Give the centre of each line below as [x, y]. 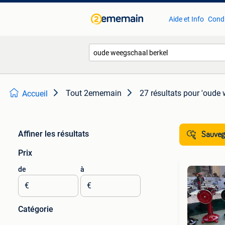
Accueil [35, 94]
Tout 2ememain [94, 93]
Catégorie [36, 209]
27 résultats [160, 93]
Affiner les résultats [53, 134]
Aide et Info [186, 19]
